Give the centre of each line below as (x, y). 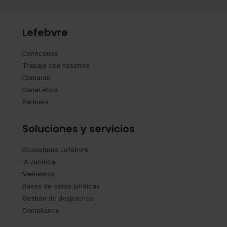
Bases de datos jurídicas (61, 186)
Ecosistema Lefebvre (55, 149)
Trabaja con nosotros (56, 66)
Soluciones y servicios (79, 128)
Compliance (41, 210)
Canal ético (40, 90)
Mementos (39, 174)
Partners (35, 102)
